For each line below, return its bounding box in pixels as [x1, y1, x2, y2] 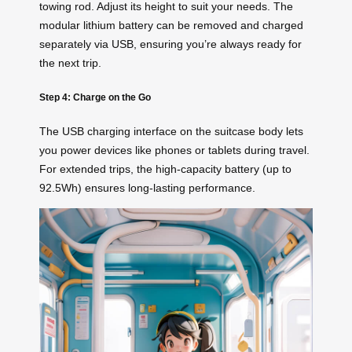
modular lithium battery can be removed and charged [39, 19, 303, 32]
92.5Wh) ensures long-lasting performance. [39, 181, 255, 195]
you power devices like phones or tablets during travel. [39, 144, 310, 157]
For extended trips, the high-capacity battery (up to [39, 163, 291, 176]
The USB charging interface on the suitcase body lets [39, 125, 303, 138]
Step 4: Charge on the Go [39, 91, 151, 102]
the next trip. [39, 57, 101, 70]
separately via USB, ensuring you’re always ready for [39, 38, 302, 51]
